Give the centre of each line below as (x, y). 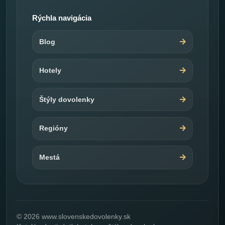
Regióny (54, 128)
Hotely (50, 71)
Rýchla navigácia (62, 18)
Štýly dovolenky (67, 99)
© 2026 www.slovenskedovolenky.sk (74, 216)
